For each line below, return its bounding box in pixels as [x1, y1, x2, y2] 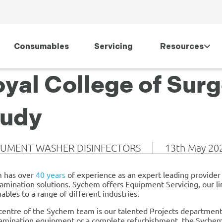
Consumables [14, 41, 69, 51]
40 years [36, 169, 65, 179]
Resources [160, 41, 204, 51]
